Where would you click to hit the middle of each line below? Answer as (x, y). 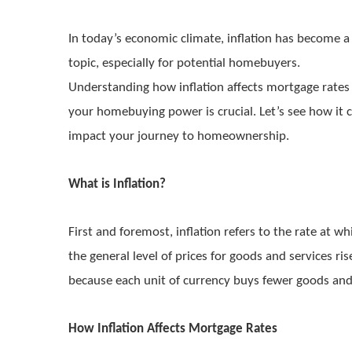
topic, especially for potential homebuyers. (184, 63)
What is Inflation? (117, 184)
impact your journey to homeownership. (179, 136)
